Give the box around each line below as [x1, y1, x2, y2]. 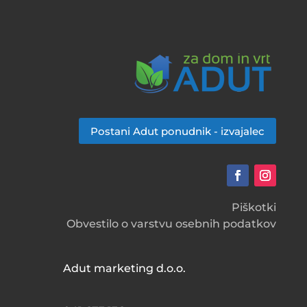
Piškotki [232, 201, 277, 214]
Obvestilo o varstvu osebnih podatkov [66, 217, 277, 231]
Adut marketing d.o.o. [62, 262, 186, 275]
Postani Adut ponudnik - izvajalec [90, 124, 265, 138]
